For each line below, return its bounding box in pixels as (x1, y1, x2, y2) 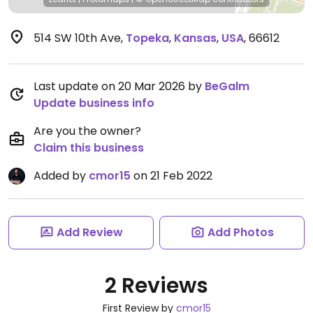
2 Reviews (105, 271, 208, 300)
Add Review (56, 224, 123, 240)
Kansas (174, 30, 217, 46)
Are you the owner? (34, 123, 141, 139)
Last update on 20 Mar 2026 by (34, 78, 205, 94)
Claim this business (34, 140, 144, 156)
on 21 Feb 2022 (131, 168, 212, 184)
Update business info (34, 95, 154, 111)
